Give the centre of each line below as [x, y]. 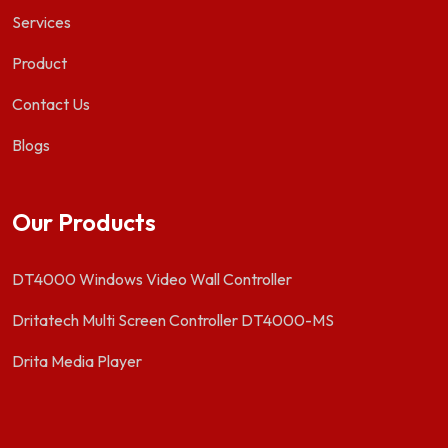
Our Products [84, 222]
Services [41, 22]
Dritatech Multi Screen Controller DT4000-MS [173, 320]
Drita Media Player [77, 361]
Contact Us [51, 104]
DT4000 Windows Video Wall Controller [152, 279]
